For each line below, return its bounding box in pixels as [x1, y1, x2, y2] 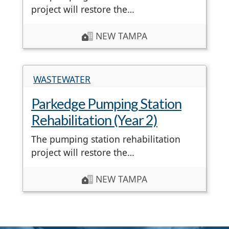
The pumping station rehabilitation [31, 133, 180, 146]
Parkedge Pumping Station [31, 95, 181, 112]
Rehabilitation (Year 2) [31, 111, 157, 129]
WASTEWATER [33, 73, 90, 86]
